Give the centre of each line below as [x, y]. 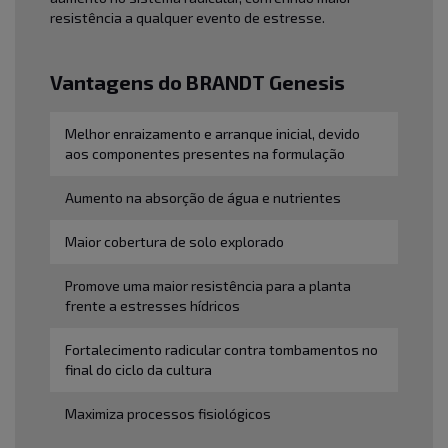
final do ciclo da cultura [138, 369]
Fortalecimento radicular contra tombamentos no [221, 349]
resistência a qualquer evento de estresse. [189, 17]
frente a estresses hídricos [152, 305]
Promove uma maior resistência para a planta [208, 285]
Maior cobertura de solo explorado [174, 241]
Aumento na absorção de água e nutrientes [203, 197]
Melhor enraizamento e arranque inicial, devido [212, 133]
